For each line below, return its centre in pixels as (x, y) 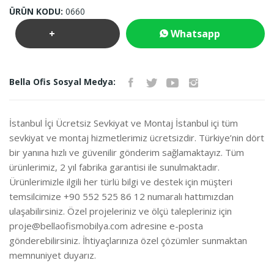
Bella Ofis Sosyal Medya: (62, 81)
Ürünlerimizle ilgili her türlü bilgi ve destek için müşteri (121, 181)
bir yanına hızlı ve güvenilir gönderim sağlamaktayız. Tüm (127, 152)
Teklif (64, 63)
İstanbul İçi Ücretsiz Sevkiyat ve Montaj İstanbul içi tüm (124, 123)
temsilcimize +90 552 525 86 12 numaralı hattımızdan (121, 196)
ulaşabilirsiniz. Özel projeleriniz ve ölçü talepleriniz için (120, 211)
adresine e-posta (165, 225)
